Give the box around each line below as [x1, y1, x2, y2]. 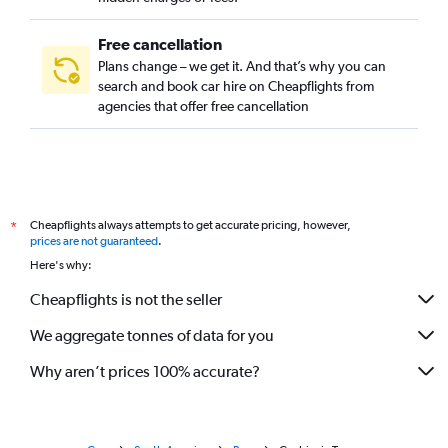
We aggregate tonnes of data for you [30, 325, 274, 345]
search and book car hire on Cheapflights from [98, 78, 374, 94]
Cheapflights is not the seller [30, 289, 222, 309]
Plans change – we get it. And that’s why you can [98, 58, 386, 74]
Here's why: [30, 258, 92, 272]
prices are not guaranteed [30, 234, 158, 248]
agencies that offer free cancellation [98, 98, 309, 114]
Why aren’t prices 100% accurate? [30, 361, 260, 381]
